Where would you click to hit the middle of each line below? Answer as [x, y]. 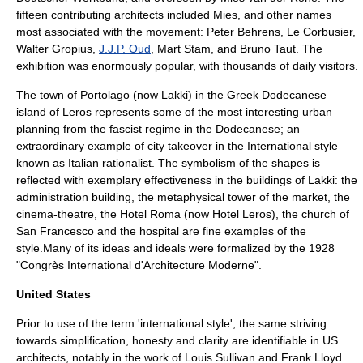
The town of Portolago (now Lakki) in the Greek [139, 95]
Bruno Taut [268, 49]
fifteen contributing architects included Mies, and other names [174, 15]
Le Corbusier [320, 32]
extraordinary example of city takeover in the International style [177, 146]
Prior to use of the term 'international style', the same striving [171, 323]
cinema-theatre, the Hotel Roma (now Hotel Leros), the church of [183, 214]
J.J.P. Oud [125, 49]
